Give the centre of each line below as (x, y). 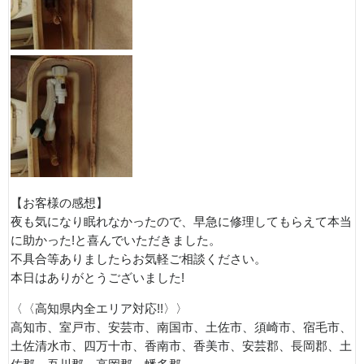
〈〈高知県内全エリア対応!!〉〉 (99, 308)
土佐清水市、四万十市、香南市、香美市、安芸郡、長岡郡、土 (181, 346)
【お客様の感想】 (59, 204)
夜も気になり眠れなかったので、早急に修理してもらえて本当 (181, 222)
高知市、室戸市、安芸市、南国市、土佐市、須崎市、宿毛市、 (181, 327)
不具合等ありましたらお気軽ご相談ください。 (139, 260)
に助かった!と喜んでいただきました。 (116, 241)
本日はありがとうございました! (97, 278)
